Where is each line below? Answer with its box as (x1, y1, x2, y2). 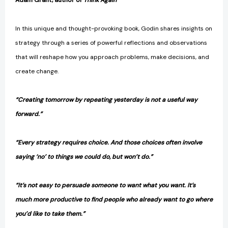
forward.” (15, 110, 42, 119)
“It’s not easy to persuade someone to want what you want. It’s (15, 181, 195, 190)
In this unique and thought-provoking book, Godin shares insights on (15, 24, 212, 33)
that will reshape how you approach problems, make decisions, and (15, 53, 209, 62)
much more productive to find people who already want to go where (15, 195, 213, 204)
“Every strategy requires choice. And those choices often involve (15, 138, 202, 147)
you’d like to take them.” (15, 210, 85, 218)
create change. (15, 67, 59, 76)
